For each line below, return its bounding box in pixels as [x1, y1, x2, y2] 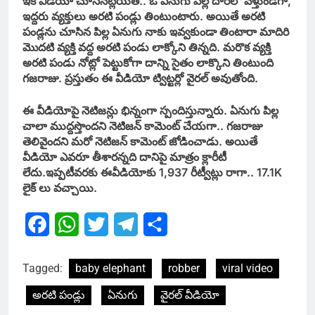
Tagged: [22, 262, 65, 276]
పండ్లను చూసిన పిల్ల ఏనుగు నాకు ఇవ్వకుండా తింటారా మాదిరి [22, 25, 289, 39]
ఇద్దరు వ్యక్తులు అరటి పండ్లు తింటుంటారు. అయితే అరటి [22, 9, 265, 24]
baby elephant [75, 262, 146, 276]
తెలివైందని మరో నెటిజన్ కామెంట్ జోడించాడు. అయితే [22, 134, 257, 149]
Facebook [49, 217, 102, 232]
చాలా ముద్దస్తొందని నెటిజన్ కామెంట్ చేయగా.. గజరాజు [22, 119, 262, 134]
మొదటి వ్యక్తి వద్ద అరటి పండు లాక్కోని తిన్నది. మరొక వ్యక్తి [22, 40, 271, 55]
